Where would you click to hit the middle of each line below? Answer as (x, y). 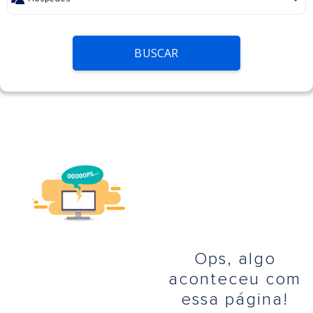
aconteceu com (235, 279)
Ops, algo (235, 259)
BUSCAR (156, 53)
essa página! (235, 300)
